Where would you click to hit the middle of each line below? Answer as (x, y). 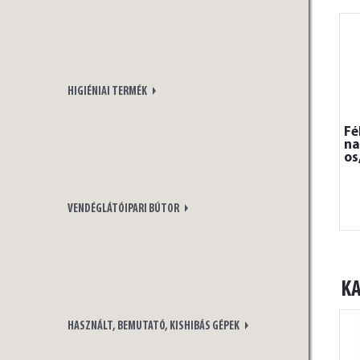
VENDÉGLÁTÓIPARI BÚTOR (124, 209)
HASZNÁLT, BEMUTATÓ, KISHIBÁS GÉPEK (154, 327)
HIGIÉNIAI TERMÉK (108, 92)
